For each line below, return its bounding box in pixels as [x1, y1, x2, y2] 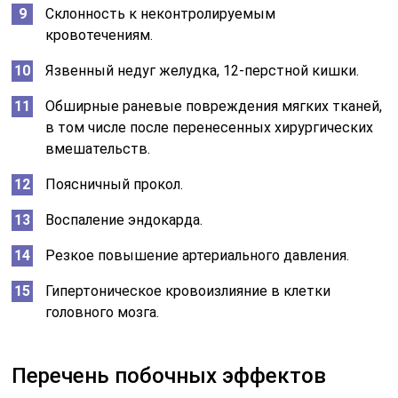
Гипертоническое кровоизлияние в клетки [45, 282, 331, 299]
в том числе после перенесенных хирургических [45, 118, 374, 136]
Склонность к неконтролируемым [45, 4, 276, 22]
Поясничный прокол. [45, 175, 184, 193]
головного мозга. [45, 303, 160, 321]
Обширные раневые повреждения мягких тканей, [45, 97, 383, 115]
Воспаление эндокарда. [45, 211, 203, 228]
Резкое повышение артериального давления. [45, 246, 350, 264]
